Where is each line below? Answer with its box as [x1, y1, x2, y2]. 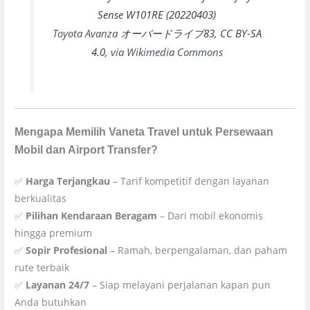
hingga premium [15, 226, 93, 240]
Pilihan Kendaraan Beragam [26, 209, 158, 223]
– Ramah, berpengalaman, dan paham [107, 244, 288, 257]
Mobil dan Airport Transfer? [15, 143, 158, 156]
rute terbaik [15, 261, 70, 275]
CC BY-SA [219, 26, 262, 41]
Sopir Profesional [26, 244, 108, 257]
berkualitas [15, 192, 67, 206]
